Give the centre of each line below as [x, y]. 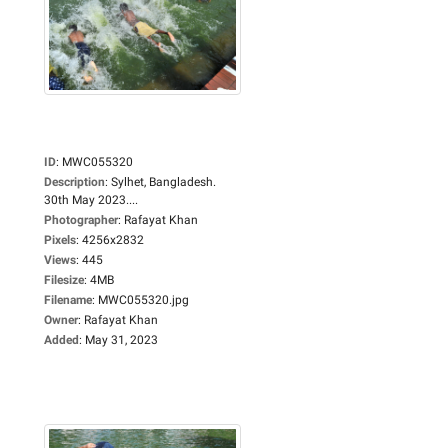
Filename [68, 299]
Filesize [64, 279]
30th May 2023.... [91, 199]
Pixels [60, 239]
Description [74, 181]
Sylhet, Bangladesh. [163, 181]
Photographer [81, 219]
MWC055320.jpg [143, 299]
